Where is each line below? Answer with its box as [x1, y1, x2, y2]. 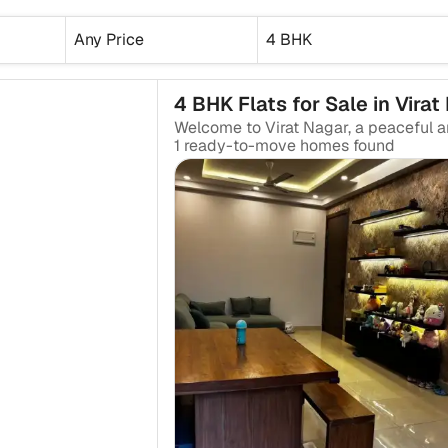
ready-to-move [183, 135, 300, 156]
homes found [299, 135, 395, 156]
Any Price [73, 28, 144, 50]
